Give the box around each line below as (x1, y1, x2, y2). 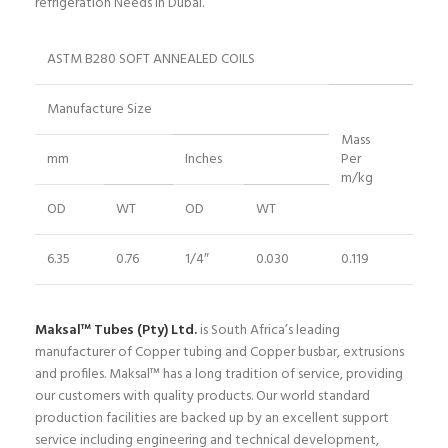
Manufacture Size (47, 98, 152, 122)
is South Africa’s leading (197, 319, 340, 343)
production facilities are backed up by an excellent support (35, 407, 389, 431)
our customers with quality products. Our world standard (35, 385, 370, 409)
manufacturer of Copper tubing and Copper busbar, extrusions (35, 341, 404, 365)
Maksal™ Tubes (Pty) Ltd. (35, 319, 197, 343)
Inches (185, 148, 222, 172)
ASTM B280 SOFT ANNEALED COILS (47, 48, 255, 72)
